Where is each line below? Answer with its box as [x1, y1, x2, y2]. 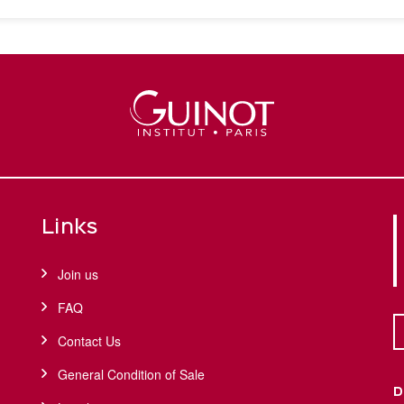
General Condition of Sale [57, 365, 205, 384]
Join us [57, 265, 98, 284]
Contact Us [57, 332, 121, 351]
